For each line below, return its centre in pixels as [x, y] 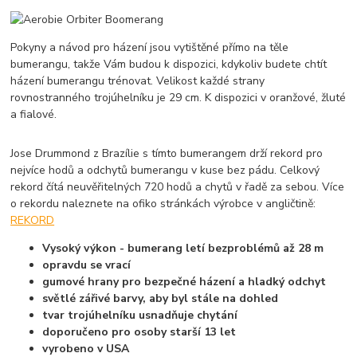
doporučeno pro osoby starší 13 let [139, 331]
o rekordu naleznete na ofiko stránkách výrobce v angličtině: [163, 203]
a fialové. [34, 114]
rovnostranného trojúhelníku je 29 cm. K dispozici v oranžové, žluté [178, 97]
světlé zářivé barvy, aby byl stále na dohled [161, 298]
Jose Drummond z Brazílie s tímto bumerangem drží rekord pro [167, 153]
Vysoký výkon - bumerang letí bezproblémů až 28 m [183, 248]
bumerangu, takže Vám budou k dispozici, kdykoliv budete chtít [169, 64]
